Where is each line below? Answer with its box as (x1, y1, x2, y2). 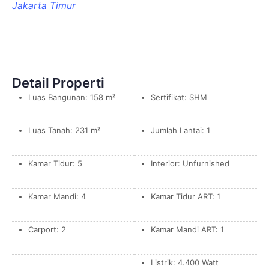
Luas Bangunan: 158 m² (28, 92, 115, 102)
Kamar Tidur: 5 (28, 159, 82, 168)
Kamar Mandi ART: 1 (151, 225, 224, 234)
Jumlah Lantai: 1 (151, 125, 210, 135)
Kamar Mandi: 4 (28, 192, 86, 201)
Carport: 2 (28, 225, 66, 234)
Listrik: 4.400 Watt (151, 258, 219, 267)
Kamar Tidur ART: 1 (151, 192, 220, 201)
